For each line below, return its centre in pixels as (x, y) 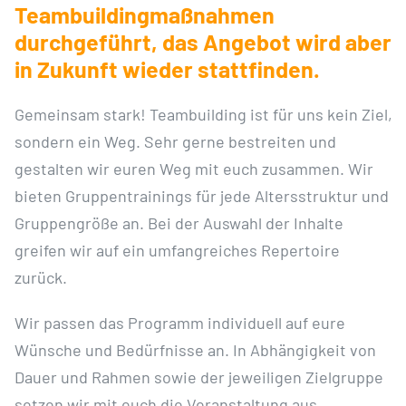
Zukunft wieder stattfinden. (178, 68)
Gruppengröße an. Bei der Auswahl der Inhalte (179, 222)
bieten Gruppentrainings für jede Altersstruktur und (201, 195)
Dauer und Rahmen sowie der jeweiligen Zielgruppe (198, 377)
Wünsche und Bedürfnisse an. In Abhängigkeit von (195, 349)
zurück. (40, 277)
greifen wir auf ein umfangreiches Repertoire (177, 250)
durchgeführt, (88, 41)
